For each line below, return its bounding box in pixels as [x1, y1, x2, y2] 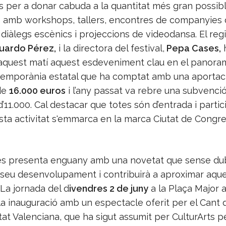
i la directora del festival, [55, 43, 164, 54]
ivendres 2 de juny [69, 183, 148, 194]
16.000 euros [9, 85, 66, 96]
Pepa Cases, [164, 43, 221, 54]
